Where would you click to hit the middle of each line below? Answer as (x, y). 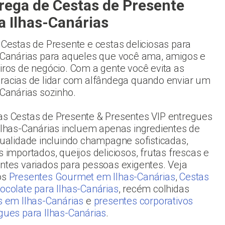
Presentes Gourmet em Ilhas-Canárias (92, 177)
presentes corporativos (143, 201)
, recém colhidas (154, 189)
